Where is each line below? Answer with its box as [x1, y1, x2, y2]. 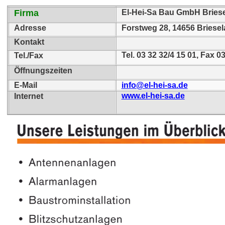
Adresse [14, 24, 46, 33]
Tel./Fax [14, 51, 43, 60]
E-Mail [14, 80, 37, 89]
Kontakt [14, 38, 44, 47]
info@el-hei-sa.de [121, 80, 188, 89]
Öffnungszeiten [14, 66, 72, 75]
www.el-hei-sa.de [121, 91, 185, 100]
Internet [14, 91, 43, 100]
